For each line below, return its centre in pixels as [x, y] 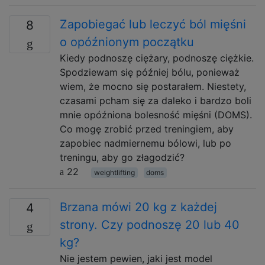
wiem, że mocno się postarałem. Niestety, [153, 86]
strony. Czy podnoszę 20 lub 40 [150, 225]
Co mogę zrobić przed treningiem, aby [147, 129]
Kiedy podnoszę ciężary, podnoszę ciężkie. [157, 58]
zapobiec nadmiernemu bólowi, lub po [146, 143]
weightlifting [114, 172]
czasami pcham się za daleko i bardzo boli [156, 101]
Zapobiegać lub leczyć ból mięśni [153, 24]
